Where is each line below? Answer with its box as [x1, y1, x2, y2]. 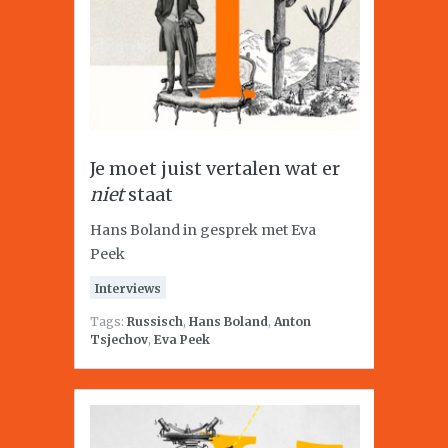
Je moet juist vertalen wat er [90, 157, 340, 180]
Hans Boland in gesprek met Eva [90, 221, 316, 239]
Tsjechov [90, 332, 148, 347]
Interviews [95, 281, 161, 296]
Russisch [127, 314, 183, 329]
